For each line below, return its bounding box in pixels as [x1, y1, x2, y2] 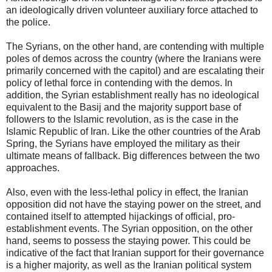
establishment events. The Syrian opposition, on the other [6, 223, 253, 234]
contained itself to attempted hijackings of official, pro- [6, 211, 235, 222]
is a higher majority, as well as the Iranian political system [6, 259, 251, 270]
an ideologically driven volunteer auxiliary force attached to [6, 4, 258, 15]
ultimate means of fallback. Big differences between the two [6, 150, 260, 161]
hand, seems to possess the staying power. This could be [6, 235, 251, 246]
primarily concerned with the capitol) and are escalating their [6, 65, 264, 76]
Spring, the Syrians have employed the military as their [6, 138, 240, 149]
